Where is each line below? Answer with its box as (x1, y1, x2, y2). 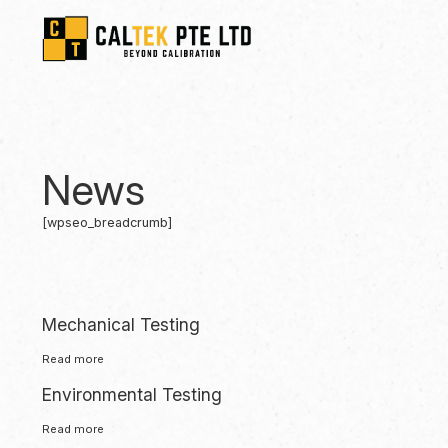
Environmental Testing (41, 383, 222, 405)
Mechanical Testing (41, 313, 200, 335)
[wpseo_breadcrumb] (41, 214, 172, 230)
